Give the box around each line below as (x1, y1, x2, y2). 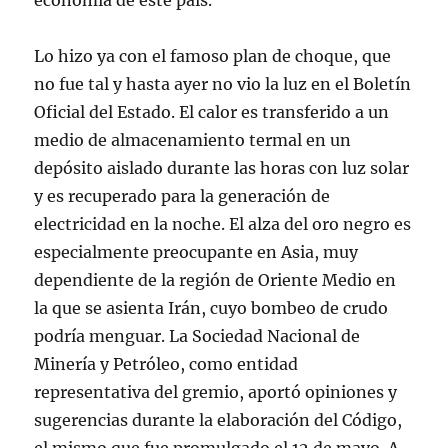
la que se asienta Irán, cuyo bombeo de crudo (34, 298, 389, 318)
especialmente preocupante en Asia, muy (34, 242, 359, 262)
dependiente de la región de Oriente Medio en (34, 270, 397, 290)
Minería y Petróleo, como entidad (34, 354, 299, 374)
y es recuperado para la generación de (34, 186, 331, 206)
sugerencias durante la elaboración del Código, (34, 410, 403, 430)
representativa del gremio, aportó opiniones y (34, 382, 398, 402)
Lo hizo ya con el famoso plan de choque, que (34, 46, 392, 66)
